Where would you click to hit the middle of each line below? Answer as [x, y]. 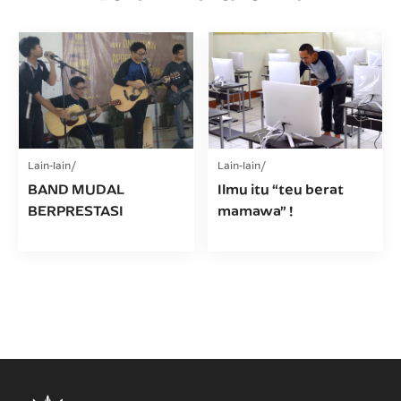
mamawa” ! [255, 209]
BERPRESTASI [76, 209]
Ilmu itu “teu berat [280, 188]
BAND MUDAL [76, 188]
